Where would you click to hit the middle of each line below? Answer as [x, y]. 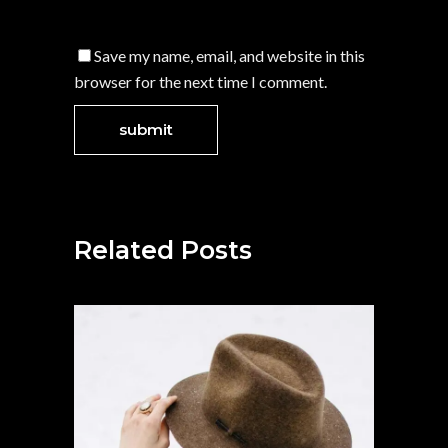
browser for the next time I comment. [200, 81]
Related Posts [163, 249]
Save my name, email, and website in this [229, 55]
